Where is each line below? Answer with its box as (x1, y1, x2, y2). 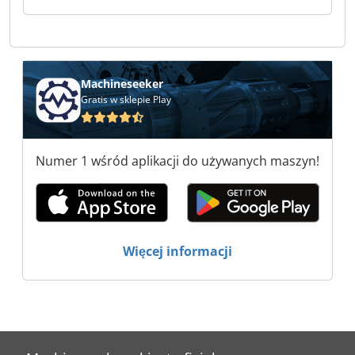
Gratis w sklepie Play (81, 93, 171, 107)
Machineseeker (81, 76, 163, 92)
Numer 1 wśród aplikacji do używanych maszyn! (36, 152, 319, 170)
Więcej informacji (123, 242, 232, 260)
